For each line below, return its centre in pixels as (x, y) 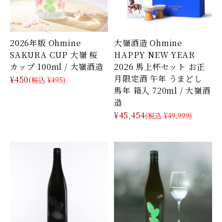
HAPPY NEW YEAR (155, 55)
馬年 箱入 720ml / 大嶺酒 (162, 90)
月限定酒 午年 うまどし (158, 79)
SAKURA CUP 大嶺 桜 (54, 55)
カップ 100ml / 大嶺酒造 (57, 67)
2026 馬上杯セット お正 (160, 67)
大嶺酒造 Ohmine (148, 43)
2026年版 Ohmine (46, 43)
